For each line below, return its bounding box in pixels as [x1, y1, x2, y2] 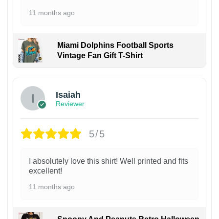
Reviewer [56, 99, 85, 108]
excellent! [29, 167, 62, 175]
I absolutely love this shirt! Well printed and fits [29, 157, 188, 166]
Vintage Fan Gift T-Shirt [57, 51, 143, 60]
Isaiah [56, 89, 81, 100]
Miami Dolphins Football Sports [57, 41, 174, 50]
